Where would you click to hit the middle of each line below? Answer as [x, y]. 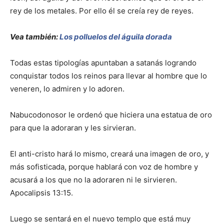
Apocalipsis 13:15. [41, 193]
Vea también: [34, 37]
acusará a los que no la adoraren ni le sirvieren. [93, 180]
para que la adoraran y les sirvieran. [73, 128]
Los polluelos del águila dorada [115, 37]
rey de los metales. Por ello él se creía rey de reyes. [102, 11]
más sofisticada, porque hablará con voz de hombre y [104, 167]
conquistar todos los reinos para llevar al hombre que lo [108, 76]
